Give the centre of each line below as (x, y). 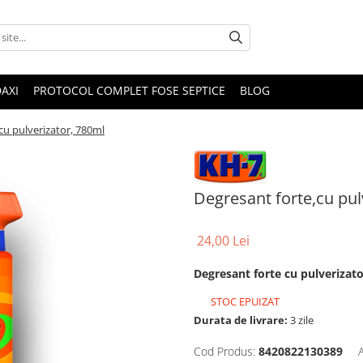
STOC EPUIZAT (244, 301)
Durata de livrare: (241, 320)
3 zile (301, 320)
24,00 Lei (223, 241)
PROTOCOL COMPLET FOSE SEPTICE (129, 90)
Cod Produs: (224, 351)
